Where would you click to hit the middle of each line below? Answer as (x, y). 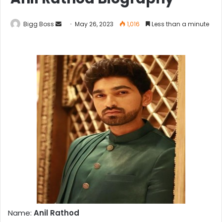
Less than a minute (180, 24)
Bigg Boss (39, 24)
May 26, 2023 (94, 24)
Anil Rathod (56, 213)
